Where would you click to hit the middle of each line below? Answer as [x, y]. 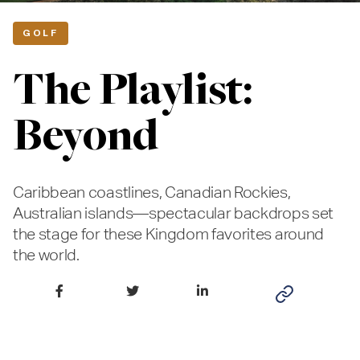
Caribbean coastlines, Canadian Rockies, [152, 192]
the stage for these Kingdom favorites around [168, 233]
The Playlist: [133, 94]
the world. [46, 254]
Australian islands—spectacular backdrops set [173, 213]
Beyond [86, 139]
